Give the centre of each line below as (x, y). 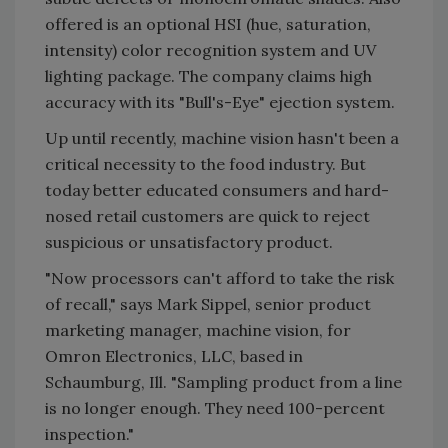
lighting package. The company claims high (208, 76)
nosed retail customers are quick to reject (207, 216)
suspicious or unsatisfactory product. (189, 242)
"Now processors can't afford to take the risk (219, 278)
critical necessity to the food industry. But (205, 164)
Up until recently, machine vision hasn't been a (222, 138)
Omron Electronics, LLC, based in (174, 356)
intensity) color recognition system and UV (210, 50)
